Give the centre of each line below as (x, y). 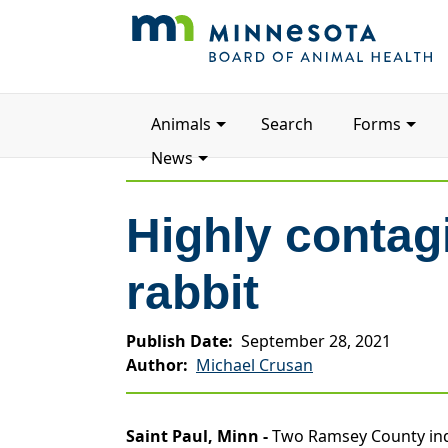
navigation (159, 125)
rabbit (192, 292)
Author (154, 365)
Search (287, 123)
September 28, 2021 (316, 341)
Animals (181, 123)
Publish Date (177, 341)
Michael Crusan (254, 365)
